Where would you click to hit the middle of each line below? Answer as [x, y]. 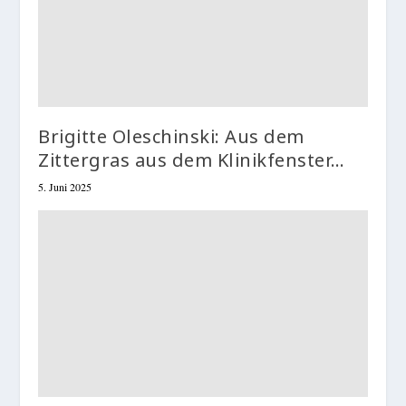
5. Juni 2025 [65, 186]
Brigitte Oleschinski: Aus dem [171, 136]
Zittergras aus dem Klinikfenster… [192, 159]
